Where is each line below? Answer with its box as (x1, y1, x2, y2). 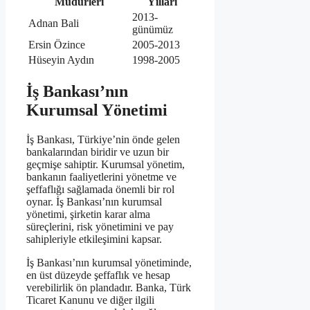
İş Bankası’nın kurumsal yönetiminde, (26, 257, 192, 269)
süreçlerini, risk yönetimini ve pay (26, 221, 174, 233)
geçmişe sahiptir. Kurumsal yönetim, (26, 158, 185, 171)
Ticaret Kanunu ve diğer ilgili (26, 294, 154, 307)
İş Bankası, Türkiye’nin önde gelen (26, 134, 180, 146)
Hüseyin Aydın (28, 54, 94, 66)
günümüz (132, 24, 173, 36)
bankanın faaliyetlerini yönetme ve (26, 171, 176, 183)
